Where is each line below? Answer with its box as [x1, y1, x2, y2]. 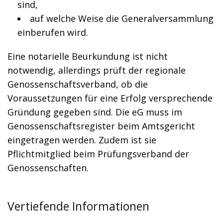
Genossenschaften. [7, 162, 89, 174]
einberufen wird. [17, 26, 88, 38]
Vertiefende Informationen [7, 198, 149, 214]
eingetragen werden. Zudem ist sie [7, 134, 156, 146]
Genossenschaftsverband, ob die [7, 78, 148, 90]
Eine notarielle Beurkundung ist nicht [7, 50, 168, 62]
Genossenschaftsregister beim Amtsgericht [7, 120, 195, 132]
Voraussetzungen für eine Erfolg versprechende [7, 92, 213, 104]
